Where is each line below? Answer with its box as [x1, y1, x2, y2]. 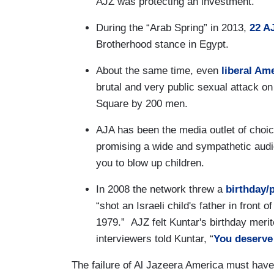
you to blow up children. [96, 157, 204, 169]
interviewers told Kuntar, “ [96, 232, 213, 245]
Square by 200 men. [96, 97, 188, 109]
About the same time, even [96, 64, 221, 76]
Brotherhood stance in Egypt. [96, 38, 229, 50]
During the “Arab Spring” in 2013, [96, 21, 250, 34]
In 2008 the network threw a [96, 183, 226, 195]
